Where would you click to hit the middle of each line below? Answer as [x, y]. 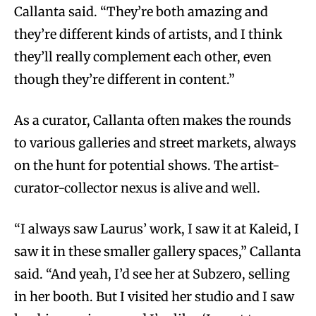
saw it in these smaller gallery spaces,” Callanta [158, 251]
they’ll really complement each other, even [143, 56]
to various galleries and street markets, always [155, 142]
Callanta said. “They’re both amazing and [141, 11]
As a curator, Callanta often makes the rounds [153, 120]
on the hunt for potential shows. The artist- [147, 165]
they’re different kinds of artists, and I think [148, 34]
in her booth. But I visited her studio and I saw [154, 296]
